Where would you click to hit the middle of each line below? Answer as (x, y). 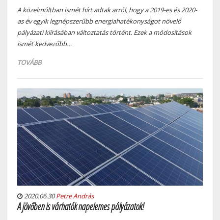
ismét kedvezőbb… (44, 44)
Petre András (75, 196)
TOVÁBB (29, 63)
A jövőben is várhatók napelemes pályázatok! (81, 206)
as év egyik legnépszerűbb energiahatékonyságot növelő (99, 21)
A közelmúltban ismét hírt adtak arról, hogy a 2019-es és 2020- (107, 10)
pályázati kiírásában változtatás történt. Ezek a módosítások (104, 33)
